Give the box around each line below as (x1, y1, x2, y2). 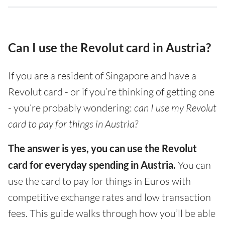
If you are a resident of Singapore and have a (8, 69, 196, 82)
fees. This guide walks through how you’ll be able (8, 207, 215, 219)
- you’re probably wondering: (8, 101, 134, 114)
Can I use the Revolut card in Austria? (8, 40, 211, 55)
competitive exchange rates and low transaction (8, 191, 211, 203)
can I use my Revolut (134, 101, 216, 114)
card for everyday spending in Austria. (8, 159, 176, 171)
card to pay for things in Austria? (8, 118, 138, 130)
